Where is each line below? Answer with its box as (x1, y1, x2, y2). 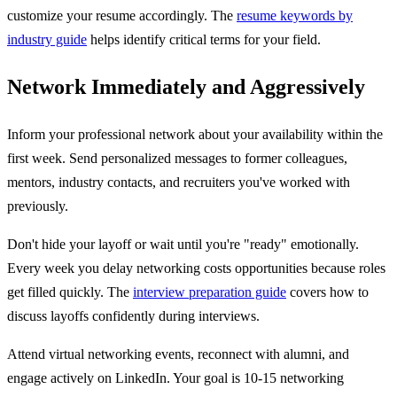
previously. (7, 198, 68, 214)
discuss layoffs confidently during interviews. (7, 307, 260, 323)
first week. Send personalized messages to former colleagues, (7, 150, 347, 166)
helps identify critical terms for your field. (87, 31, 321, 47)
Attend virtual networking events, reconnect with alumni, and (7, 346, 349, 362)
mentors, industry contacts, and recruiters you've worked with (7, 174, 350, 190)
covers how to (286, 284, 369, 300)
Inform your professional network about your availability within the (7, 126, 383, 142)
